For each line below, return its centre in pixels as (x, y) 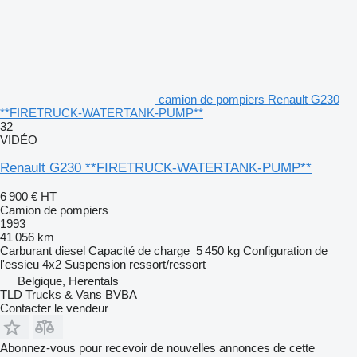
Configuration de (285, 251)
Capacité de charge (139, 251)
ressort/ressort (167, 265)
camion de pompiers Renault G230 (249, 100)
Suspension (95, 265)
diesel (70, 251)
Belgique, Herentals (68, 281)
